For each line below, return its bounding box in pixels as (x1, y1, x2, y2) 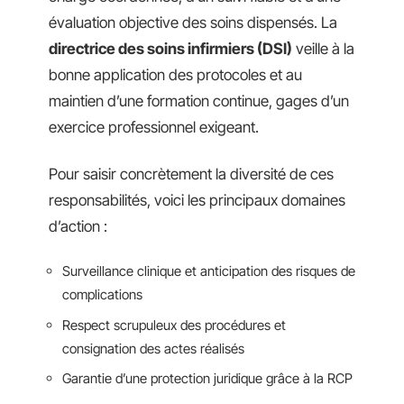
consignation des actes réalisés (62, 339, 244, 357)
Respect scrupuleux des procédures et (62, 316, 286, 334)
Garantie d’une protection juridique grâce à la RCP (62, 370, 353, 387)
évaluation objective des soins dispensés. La (49, 14, 337, 32)
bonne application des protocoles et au (49, 66, 302, 84)
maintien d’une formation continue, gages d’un (49, 92, 349, 110)
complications (62, 286, 142, 303)
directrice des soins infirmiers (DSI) (49, 40, 292, 58)
